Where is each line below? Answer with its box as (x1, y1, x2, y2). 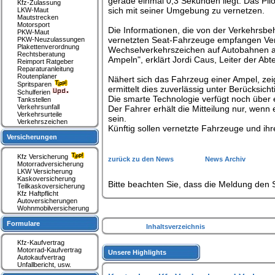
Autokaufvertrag (17, 254, 65, 261)
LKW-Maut (17, 6, 48, 14)
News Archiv (205, 155, 246, 163)
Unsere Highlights (108, 249, 166, 256)
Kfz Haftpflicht (17, 190, 58, 197)
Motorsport (17, 21, 50, 28)
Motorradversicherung (17, 160, 83, 168)
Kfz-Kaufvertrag (17, 239, 64, 246)
